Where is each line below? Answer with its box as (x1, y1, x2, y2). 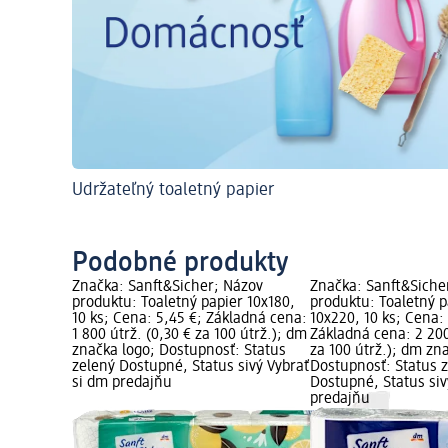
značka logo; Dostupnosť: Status (72, 343, 286, 360)
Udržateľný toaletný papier (72, 181, 274, 200)
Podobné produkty (72, 249, 288, 278)
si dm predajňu (72, 375, 172, 392)
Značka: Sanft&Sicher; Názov (72, 279, 263, 296)
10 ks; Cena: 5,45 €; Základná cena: (72, 311, 307, 328)
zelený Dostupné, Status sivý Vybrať (72, 359, 309, 376)
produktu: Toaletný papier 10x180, (72, 295, 295, 312)
